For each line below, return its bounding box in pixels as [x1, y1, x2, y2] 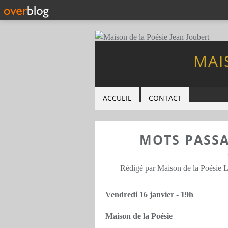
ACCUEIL [103, 93, 131, 103]
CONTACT [149, 93, 182, 103]
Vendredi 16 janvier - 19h [105, 190, 193, 199]
